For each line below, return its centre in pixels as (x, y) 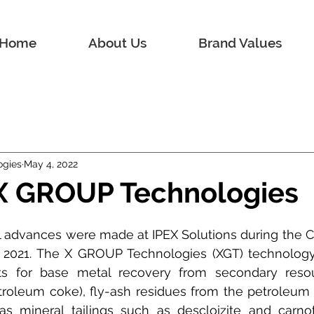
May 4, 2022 (51, 164)
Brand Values (240, 43)
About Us (117, 43)
